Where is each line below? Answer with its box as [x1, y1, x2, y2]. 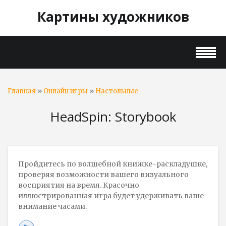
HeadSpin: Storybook [49, 107, 177, 126]
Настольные [95, 87, 138, 95]
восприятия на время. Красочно [18, 181, 139, 190]
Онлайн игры [43, 87, 88, 95]
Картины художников [37, 8, 189, 26]
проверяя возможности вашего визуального [18, 170, 189, 179]
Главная [8, 87, 36, 95]
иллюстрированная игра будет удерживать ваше [18, 191, 204, 200]
